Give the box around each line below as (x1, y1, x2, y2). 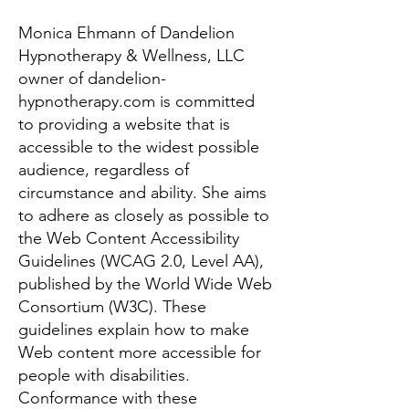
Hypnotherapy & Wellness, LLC (18, 46, 245, 66)
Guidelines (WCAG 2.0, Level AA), (18, 251, 264, 271)
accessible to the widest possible (18, 137, 259, 157)
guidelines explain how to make (18, 320, 249, 340)
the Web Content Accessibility (18, 228, 239, 248)
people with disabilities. (18, 365, 190, 385)
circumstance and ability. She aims (18, 183, 267, 203)
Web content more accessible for (18, 342, 261, 362)
